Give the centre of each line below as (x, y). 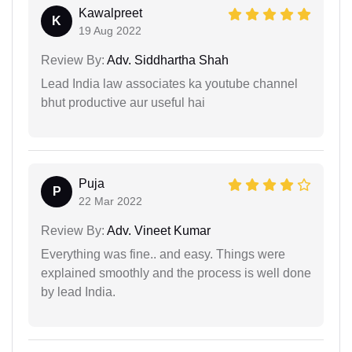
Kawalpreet (110, 13)
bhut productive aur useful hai (123, 102)
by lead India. (78, 291)
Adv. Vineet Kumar (158, 230)
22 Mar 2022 (110, 201)
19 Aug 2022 (110, 30)
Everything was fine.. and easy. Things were (163, 254)
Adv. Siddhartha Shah (167, 60)
